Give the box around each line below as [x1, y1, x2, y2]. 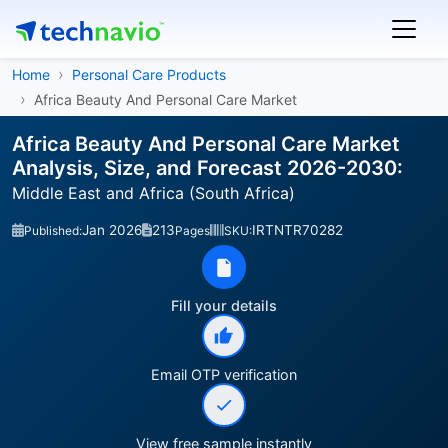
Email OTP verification [151, 366, 297, 383]
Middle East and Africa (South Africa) [12, 183, 295, 203]
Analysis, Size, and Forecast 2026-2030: [12, 156, 403, 180]
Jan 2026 [82, 222, 142, 238]
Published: [24, 223, 82, 238]
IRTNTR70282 [252, 222, 343, 238]
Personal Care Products [72, 66, 226, 83]
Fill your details [171, 297, 277, 314]
